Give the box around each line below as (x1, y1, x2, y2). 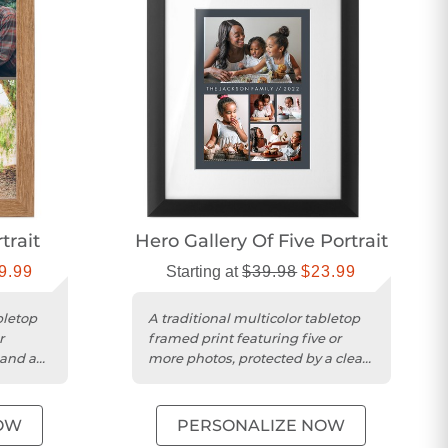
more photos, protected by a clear (147, 350, 367, 367)
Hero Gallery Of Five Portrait (134, 230, 388, 253)
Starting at (166, 263, 243, 281)
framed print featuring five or (147, 330, 341, 347)
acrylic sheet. (147, 370, 233, 387)
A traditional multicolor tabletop (147, 310, 360, 327)
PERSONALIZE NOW (177, 416, 346, 436)
